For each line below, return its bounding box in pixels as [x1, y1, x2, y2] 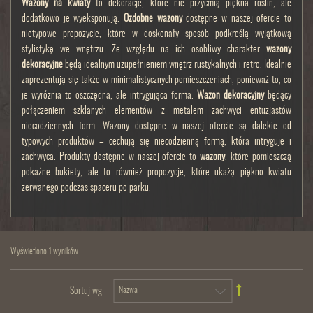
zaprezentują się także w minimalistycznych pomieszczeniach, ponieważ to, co [22, 75, 291, 85]
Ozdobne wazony [124, 14, 182, 24]
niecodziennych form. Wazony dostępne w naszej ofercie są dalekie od [22, 122, 291, 131]
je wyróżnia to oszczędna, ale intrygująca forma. [22, 91, 197, 101]
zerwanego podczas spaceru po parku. [22, 183, 151, 193]
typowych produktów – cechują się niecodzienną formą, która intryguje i [22, 137, 291, 147]
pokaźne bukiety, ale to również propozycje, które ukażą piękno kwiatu [22, 168, 291, 177]
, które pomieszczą [225, 152, 292, 162]
